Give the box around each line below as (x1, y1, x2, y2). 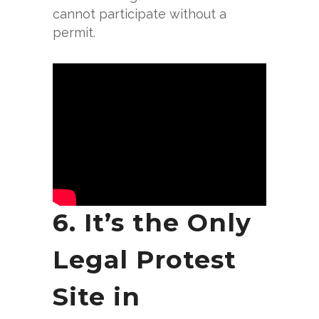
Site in (53, 281, 140, 313)
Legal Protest (53, 244, 236, 276)
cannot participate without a (53, 6, 226, 21)
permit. (53, 24, 95, 40)
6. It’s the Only (53, 207, 251, 239)
